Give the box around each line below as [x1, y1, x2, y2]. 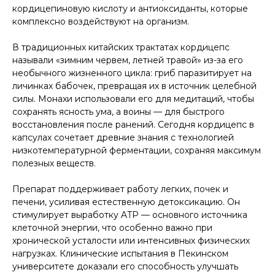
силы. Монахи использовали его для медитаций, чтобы [12, 93, 254, 104]
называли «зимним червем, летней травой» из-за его [12, 54, 243, 66]
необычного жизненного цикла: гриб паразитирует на [12, 67, 252, 79]
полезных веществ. [12, 157, 96, 169]
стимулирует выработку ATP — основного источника [12, 209, 247, 220]
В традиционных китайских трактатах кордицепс [12, 41, 230, 53]
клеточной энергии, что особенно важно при [12, 222, 212, 233]
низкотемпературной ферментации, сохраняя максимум [12, 144, 261, 156]
